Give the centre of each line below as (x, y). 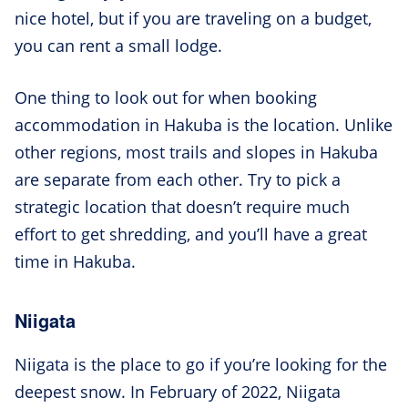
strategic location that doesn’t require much (182, 206)
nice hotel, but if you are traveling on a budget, (193, 18)
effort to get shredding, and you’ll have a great (191, 234)
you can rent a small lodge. (121, 45)
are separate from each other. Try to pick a (178, 179)
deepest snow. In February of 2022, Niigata (178, 391)
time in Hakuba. (75, 261)
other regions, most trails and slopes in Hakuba (196, 152)
